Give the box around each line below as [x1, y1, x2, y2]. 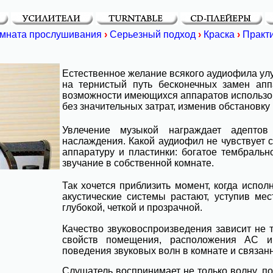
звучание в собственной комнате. [62, 158, 214, 168]
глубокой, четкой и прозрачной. [62, 202, 202, 213]
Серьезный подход [109, 29, 196, 40]
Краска [203, 29, 235, 40]
